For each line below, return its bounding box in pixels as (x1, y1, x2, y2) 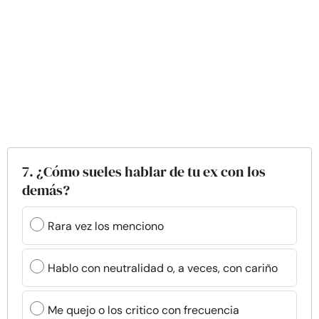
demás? (22, 180, 70, 200)
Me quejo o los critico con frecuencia (48, 302, 239, 318)
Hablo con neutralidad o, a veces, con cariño (48, 260, 278, 276)
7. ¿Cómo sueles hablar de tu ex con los (22, 162, 266, 182)
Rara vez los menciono (48, 218, 164, 234)
